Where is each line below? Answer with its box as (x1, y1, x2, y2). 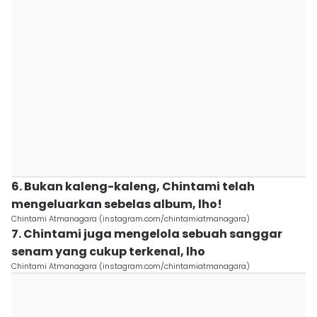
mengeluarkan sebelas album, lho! (11, 196, 222, 212)
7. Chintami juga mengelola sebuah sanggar (11, 226, 282, 242)
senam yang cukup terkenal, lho (11, 243, 205, 260)
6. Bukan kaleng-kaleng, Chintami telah (11, 178, 255, 195)
